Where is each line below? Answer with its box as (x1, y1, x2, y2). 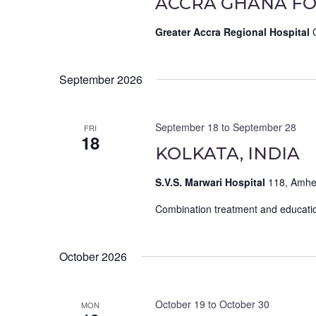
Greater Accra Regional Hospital (154, 25, 312, 39)
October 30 (219, 297, 269, 312)
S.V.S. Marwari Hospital (154, 175, 268, 190)
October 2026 (59, 248, 127, 265)
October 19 (154, 297, 205, 312)
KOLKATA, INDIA (154, 143, 300, 164)
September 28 (232, 120, 296, 135)
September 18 (154, 120, 219, 135)
